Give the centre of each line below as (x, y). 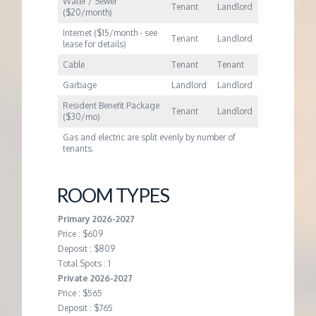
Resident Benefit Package (111, 105)
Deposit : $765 (85, 308)
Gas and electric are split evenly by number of (150, 137)
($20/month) (88, 12)
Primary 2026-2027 (96, 219)
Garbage (80, 85)
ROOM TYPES (113, 195)
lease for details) (95, 44)
